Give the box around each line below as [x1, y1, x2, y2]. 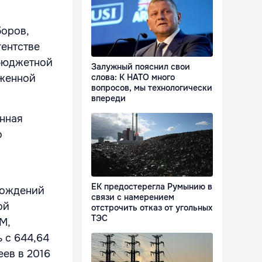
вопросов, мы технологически [91, 82, 212, 94]
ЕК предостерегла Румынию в [91, 181, 212, 192]
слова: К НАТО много [91, 72, 175, 83]
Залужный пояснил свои [91, 61, 190, 73]
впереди [91, 93, 126, 104]
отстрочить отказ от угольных [91, 202, 212, 213]
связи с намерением [91, 192, 174, 203]
